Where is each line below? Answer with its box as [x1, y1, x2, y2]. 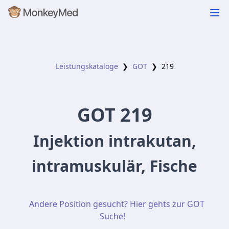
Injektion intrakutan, [33, 130, 196, 151]
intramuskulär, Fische [32, 155, 197, 176]
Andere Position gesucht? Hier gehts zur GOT [29, 198, 204, 210]
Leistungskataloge [55, 61, 118, 71]
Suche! [100, 211, 125, 222]
